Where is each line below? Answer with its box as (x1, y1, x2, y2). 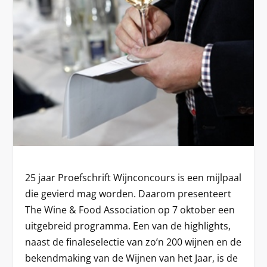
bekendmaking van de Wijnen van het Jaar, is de (25, 252, 238, 265)
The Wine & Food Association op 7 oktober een (25, 203, 235, 217)
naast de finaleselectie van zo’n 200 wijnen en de (25, 235, 242, 249)
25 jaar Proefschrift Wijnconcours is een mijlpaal (25, 171, 242, 185)
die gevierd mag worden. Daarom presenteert (25, 187, 232, 201)
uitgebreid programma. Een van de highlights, (25, 219, 231, 233)
